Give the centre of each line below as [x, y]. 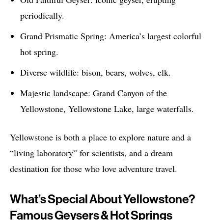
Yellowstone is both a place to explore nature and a [100, 137]
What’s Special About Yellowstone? [102, 199]
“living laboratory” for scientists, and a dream [91, 153]
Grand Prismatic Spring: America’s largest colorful [111, 36]
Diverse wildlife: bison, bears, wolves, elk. [96, 72]
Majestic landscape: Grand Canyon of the [94, 93]
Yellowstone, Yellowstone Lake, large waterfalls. [107, 109]
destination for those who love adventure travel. [94, 169]
